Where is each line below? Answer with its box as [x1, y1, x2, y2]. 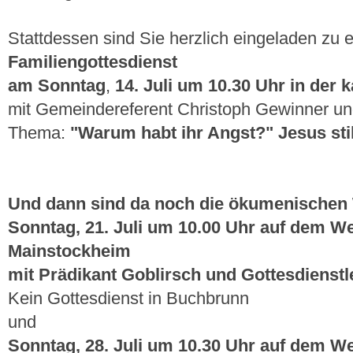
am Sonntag [8, 76, 106, 95]
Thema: [8, 124, 70, 143]
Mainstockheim [8, 242, 131, 261]
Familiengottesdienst [8, 53, 177, 72]
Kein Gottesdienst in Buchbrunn [8, 289, 249, 308]
